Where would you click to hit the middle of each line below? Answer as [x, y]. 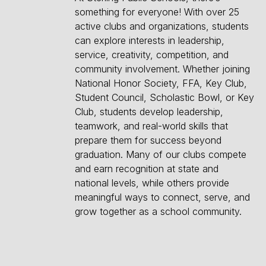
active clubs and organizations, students [161, 26]
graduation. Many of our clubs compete [160, 154]
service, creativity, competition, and [151, 54]
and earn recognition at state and [146, 168]
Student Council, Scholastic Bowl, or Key [164, 97]
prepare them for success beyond [148, 140]
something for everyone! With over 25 [157, 12]
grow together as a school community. [158, 211]
